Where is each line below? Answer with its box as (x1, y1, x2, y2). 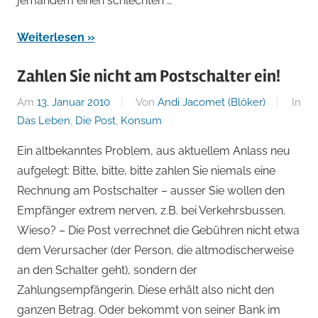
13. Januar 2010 (37, 96, 110, 109)
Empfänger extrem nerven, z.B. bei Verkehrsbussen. (17, 204, 285, 218)
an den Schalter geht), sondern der (17, 263, 197, 278)
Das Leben (17, 114, 70, 128)
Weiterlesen (17, 30, 84, 44)
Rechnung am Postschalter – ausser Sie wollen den (17, 184, 285, 198)
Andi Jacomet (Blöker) (158, 96, 265, 109)
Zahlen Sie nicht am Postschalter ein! (17, 65, 280, 87)
